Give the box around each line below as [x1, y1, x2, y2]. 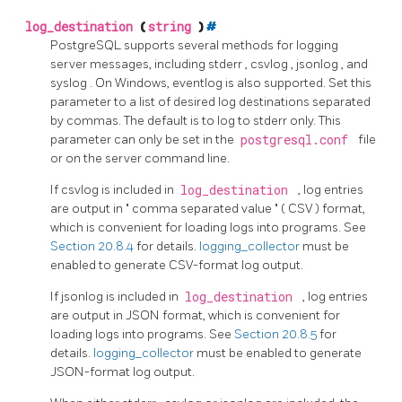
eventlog [172, 74, 225, 91]
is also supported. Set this [225, 74, 371, 91]
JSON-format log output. [50, 363, 195, 380]
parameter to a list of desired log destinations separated [50, 93, 371, 109]
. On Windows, [90, 74, 172, 91]
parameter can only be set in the [50, 131, 237, 147]
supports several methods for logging [124, 37, 338, 53]
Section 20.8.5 [234, 326, 319, 342]
